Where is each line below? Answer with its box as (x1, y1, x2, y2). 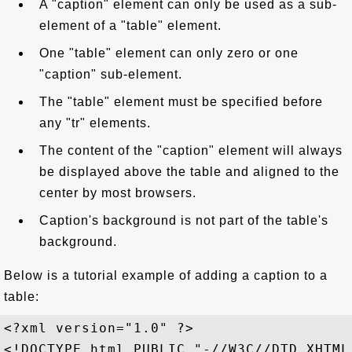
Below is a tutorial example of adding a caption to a (4, 269, 328, 282)
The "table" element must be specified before (39, 95, 323, 108)
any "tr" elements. (39, 116, 151, 130)
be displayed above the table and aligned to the (39, 165, 339, 178)
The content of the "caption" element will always (39, 144, 343, 157)
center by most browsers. (39, 186, 196, 200)
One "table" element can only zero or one (39, 46, 299, 60)
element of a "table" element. (39, 19, 222, 32)
